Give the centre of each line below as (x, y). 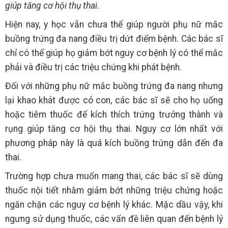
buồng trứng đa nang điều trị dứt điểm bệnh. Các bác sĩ (114, 38)
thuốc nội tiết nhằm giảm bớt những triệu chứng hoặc (114, 190)
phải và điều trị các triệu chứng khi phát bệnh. (93, 67)
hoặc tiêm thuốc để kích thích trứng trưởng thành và (114, 114)
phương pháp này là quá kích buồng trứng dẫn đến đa (114, 143)
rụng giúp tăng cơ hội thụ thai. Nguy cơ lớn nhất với (114, 129)
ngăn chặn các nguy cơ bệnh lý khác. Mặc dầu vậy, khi (114, 204)
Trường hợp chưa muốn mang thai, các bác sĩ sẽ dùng (114, 176)
